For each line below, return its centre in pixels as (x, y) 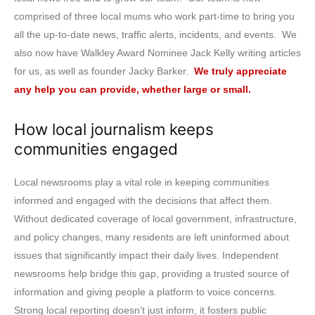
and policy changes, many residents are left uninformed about (152, 237)
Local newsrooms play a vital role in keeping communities (142, 182)
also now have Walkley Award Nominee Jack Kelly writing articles (157, 52)
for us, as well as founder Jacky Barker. (104, 71)
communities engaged (96, 148)
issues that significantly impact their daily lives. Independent (146, 255)
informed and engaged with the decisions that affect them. (143, 200)
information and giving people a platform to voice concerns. (146, 291)
